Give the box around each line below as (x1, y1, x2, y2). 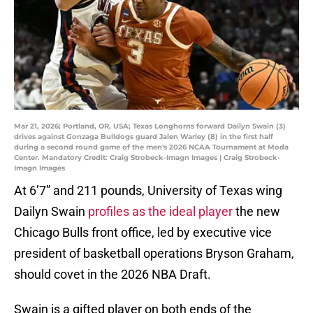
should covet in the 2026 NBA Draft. (14, 267, 217, 282)
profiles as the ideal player (88, 204, 233, 219)
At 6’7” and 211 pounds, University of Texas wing (14, 183, 282, 198)
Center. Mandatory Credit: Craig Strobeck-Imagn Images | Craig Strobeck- (14, 153, 280, 163)
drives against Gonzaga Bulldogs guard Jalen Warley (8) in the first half (14, 132, 273, 142)
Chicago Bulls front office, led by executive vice (14, 225, 272, 240)
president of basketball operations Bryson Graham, (14, 246, 294, 261)
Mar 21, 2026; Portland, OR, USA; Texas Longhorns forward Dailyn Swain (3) (14, 122, 286, 131)
